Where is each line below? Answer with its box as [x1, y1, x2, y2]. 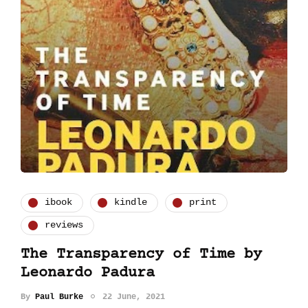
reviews [45, 219, 83, 231]
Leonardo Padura [21, 264, 155, 282]
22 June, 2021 [102, 291, 165, 302]
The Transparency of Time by [21, 245, 262, 263]
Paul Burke [35, 291, 83, 302]
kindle [114, 197, 147, 208]
